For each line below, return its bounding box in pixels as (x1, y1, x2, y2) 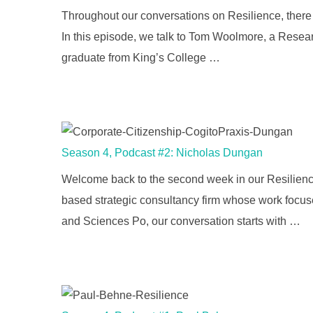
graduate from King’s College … (61, 52, 220, 64)
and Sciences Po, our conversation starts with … (61, 215, 300, 228)
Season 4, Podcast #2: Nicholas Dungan (61, 147, 263, 159)
